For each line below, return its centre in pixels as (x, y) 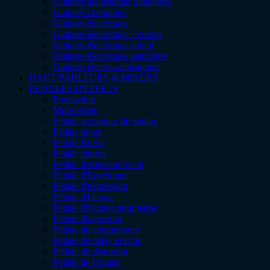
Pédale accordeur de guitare (105, 121)
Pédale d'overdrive (88, 218)
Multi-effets (75, 110)
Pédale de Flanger (87, 262)
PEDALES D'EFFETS (74, 88)
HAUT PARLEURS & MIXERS (93, 77)
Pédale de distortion (90, 251)
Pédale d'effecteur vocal (98, 164)
